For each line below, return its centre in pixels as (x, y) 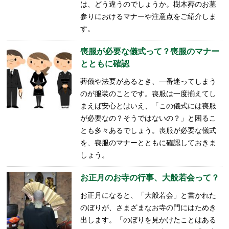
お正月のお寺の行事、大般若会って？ (150, 178)
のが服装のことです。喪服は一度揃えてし (148, 94)
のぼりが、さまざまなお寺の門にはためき (148, 208)
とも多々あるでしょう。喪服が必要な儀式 (148, 130)
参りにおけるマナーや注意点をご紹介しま (148, 16)
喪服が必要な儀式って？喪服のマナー (150, 51)
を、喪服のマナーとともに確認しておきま (148, 143)
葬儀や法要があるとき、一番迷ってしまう (148, 81)
